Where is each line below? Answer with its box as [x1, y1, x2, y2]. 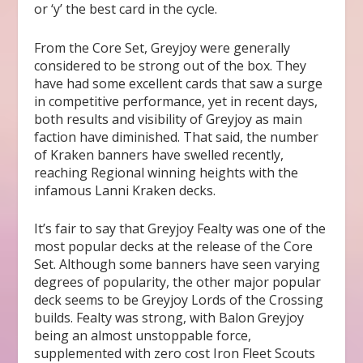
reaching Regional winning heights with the [34, 163, 299, 181]
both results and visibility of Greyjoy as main [34, 109, 303, 128]
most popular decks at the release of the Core [34, 237, 314, 256]
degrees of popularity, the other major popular [34, 273, 322, 292]
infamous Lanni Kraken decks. [34, 181, 216, 199]
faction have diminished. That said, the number [34, 127, 319, 146]
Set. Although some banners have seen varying [34, 255, 321, 274]
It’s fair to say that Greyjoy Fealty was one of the [34, 220, 327, 238]
